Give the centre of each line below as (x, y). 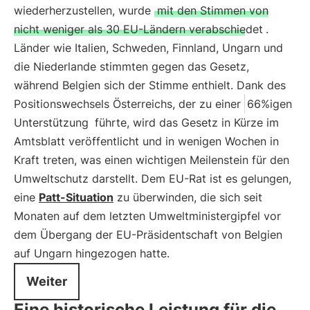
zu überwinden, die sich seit (188, 197)
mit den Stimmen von (213, 10)
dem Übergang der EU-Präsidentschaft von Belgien (148, 235)
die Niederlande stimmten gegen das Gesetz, (131, 66)
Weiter (47, 281)
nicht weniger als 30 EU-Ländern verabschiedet (138, 29)
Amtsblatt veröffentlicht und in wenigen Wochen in (146, 141)
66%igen (270, 104)
